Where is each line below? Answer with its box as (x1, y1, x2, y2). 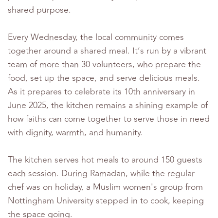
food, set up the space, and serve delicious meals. (8, 72, 200, 85)
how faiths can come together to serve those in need (8, 112, 210, 126)
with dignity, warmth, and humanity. (8, 126, 143, 140)
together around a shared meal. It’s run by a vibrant (8, 44, 206, 58)
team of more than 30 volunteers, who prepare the (8, 58, 201, 72)
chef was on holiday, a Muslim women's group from (8, 181, 203, 194)
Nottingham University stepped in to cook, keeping (8, 194, 204, 208)
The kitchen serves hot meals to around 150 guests (8, 153, 202, 167)
